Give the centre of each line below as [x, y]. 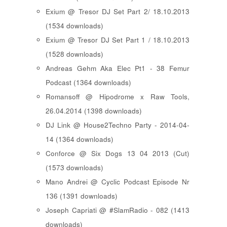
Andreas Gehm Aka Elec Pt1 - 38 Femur [118, 68]
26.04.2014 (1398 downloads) [94, 111]
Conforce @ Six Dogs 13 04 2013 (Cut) [118, 154]
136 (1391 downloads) [82, 196]
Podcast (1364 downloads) [88, 83]
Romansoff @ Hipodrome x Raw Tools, [118, 97]
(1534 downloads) [74, 26]
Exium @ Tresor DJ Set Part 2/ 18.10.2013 [118, 12]
